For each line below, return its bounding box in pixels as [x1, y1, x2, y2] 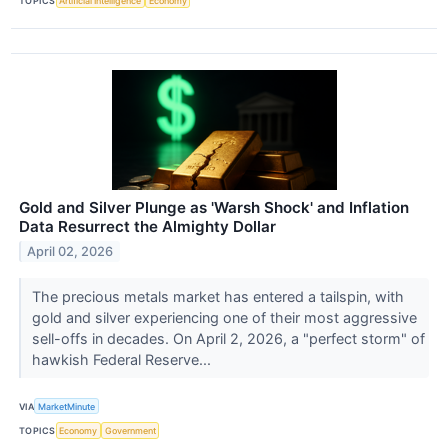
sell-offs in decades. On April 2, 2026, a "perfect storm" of [31, 330, 425, 348]
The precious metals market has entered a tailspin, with [31, 288, 404, 306]
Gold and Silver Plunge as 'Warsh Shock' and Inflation [19, 198, 409, 218]
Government [104, 425, 156, 437]
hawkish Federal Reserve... [31, 351, 215, 369]
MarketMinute [38, 400, 96, 412]
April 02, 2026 [27, 244, 114, 260]
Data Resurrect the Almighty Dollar [19, 217, 276, 237]
